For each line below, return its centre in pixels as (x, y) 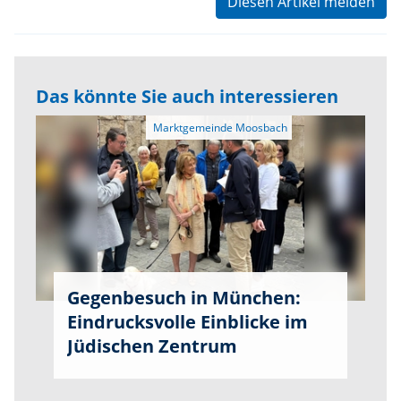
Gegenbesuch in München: (184, 298)
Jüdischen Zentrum (152, 346)
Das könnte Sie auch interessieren (187, 97)
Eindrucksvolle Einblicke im (188, 322)
